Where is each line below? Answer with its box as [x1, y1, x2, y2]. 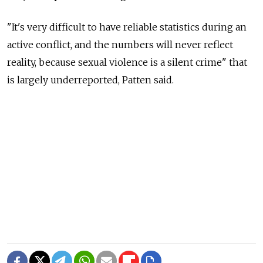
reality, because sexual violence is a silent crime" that [7, 56, 247, 68]
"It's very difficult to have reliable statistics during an [7, 21, 247, 33]
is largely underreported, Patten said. [7, 73, 174, 86]
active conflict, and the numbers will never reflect [7, 38, 233, 50]
